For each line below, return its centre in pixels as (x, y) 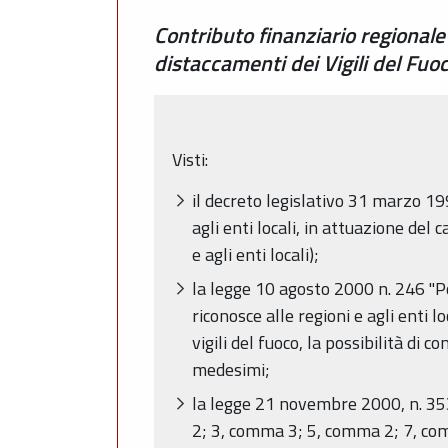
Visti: (190, 160)
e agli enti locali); (255, 254)
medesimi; (231, 369)
